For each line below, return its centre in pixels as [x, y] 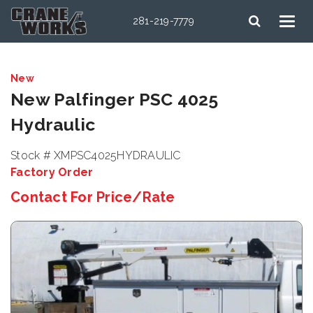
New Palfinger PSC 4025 [115, 99]
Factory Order [52, 172]
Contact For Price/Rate [93, 197]
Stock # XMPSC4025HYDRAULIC [96, 155]
